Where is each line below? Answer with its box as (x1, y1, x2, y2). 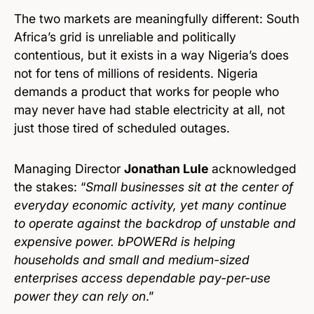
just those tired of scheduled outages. (14, 120, 230, 135)
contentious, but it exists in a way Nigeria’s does (14, 47, 289, 62)
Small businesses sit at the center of (86, 179, 293, 194)
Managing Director (14, 161, 124, 176)
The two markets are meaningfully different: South (14, 11, 299, 26)
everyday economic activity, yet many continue (14, 197, 287, 212)
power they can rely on (14, 288, 146, 303)
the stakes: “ (14, 179, 86, 194)
